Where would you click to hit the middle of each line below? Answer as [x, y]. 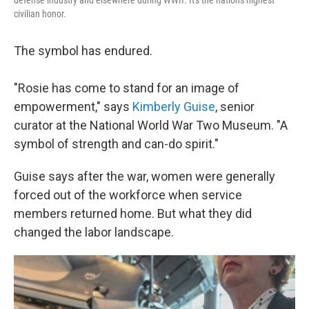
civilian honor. [40, 14]
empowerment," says [73, 107]
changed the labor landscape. [94, 232]
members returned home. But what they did [133, 214]
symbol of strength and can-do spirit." [116, 144]
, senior [235, 107]
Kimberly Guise [174, 107]
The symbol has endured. [83, 51]
